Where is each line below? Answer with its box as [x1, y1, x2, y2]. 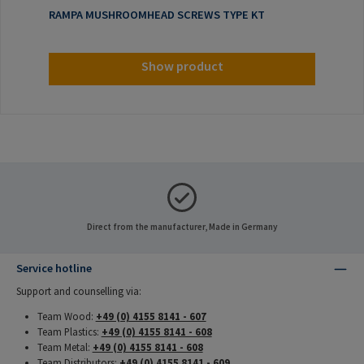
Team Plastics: [37, 325, 102, 339]
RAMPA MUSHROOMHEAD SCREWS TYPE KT [48, 6, 265, 22]
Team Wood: [37, 310, 96, 323]
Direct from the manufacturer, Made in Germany [86, 220, 278, 232]
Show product [141, 57, 223, 74]
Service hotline [16, 260, 92, 275]
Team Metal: [37, 340, 93, 354]
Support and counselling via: [16, 284, 141, 297]
